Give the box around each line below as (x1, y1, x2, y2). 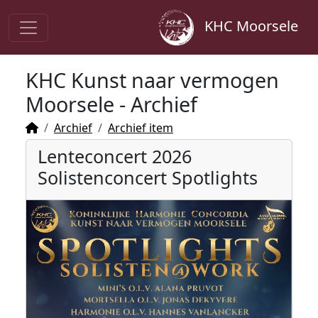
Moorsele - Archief (26, 90, 197, 118)
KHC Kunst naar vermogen (26, 66, 279, 94)
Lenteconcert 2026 (38, 144, 192, 168)
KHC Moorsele (194, 16, 298, 35)
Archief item (108, 120, 173, 136)
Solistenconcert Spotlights (38, 165, 258, 190)
